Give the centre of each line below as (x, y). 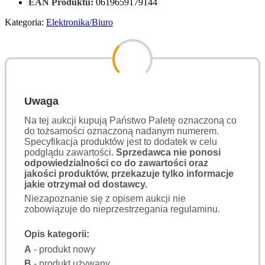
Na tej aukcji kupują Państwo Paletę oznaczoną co (130, 120)
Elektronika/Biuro (80, 22)
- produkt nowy (63, 249)
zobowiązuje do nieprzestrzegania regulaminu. (122, 209)
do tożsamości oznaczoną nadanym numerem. (122, 131)
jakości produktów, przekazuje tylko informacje (129, 173)
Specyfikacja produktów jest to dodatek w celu (121, 141)
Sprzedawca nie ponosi (168, 152)
